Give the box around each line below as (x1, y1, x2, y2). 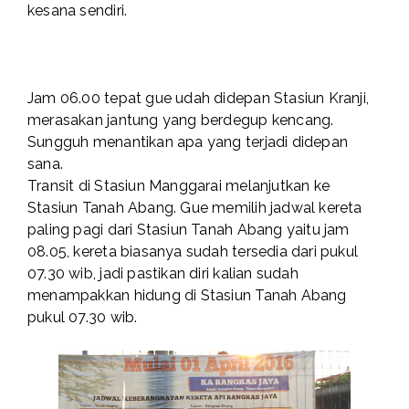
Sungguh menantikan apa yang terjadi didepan (27, 133, 349, 152)
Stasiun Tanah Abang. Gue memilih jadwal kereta (27, 199, 362, 217)
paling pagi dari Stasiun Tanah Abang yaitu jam (27, 221, 350, 239)
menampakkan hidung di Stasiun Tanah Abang (27, 287, 347, 305)
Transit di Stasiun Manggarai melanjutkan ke (27, 177, 330, 195)
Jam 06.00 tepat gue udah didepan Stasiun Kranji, (27, 89, 370, 108)
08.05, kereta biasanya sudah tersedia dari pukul (27, 243, 359, 261)
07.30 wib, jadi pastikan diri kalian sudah (27, 265, 299, 283)
